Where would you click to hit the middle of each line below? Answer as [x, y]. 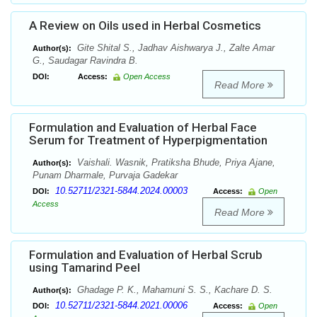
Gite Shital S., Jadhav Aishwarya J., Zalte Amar [174, 48]
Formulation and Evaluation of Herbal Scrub [146, 255]
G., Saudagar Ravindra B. [85, 61]
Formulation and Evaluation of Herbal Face [143, 128]
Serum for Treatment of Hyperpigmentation [148, 140]
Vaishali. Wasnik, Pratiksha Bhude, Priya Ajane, [175, 163]
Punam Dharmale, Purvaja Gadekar [105, 175]
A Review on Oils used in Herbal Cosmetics [145, 26]
